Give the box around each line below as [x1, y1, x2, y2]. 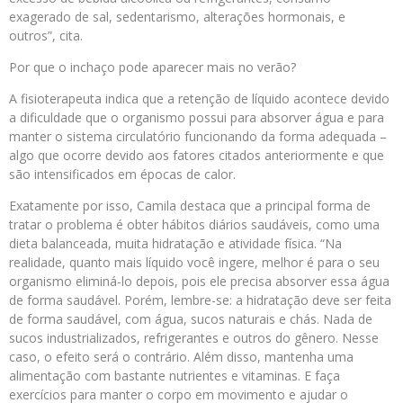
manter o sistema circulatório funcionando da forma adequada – [9, 128, 387, 146]
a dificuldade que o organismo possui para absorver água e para [9, 109, 384, 127]
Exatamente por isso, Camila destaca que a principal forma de [9, 197, 371, 215]
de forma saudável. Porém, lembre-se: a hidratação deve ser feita [9, 291, 391, 309]
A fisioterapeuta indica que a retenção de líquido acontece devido [9, 90, 390, 108]
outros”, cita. [9, 27, 83, 45]
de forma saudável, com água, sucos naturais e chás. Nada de [9, 310, 372, 328]
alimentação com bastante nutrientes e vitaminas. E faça [9, 367, 340, 385]
